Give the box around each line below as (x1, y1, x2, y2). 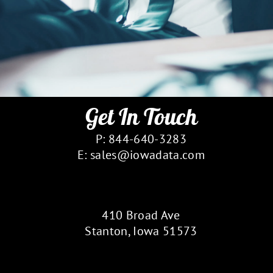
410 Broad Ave (102, 207, 180, 223)
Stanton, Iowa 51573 (85, 223, 197, 239)
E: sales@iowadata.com (77, 147, 205, 163)
